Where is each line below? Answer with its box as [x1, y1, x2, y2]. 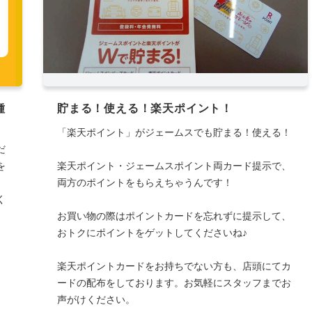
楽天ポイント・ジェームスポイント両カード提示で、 [56, 160, 291, 172]
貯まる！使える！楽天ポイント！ [56, 102, 233, 115]
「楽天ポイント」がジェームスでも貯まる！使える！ [56, 127, 291, 139]
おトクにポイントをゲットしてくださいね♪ [56, 227, 247, 239]
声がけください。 [56, 294, 135, 306]
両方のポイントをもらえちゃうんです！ [56, 177, 233, 189]
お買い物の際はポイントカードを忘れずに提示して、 [56, 210, 291, 222]
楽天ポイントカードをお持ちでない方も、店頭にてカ [56, 260, 291, 272]
